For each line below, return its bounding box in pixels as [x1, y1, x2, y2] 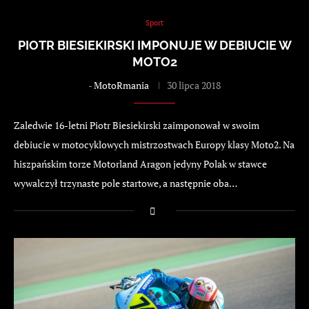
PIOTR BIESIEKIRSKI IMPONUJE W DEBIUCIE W [17, 37, 292, 52]
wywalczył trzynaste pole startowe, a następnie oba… [14, 176, 237, 190]
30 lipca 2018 [167, 78, 221, 92]
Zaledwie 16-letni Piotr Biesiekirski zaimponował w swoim [14, 118, 259, 132]
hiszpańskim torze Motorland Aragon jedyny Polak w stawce [14, 157, 267, 170]
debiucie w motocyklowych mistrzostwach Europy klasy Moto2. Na [14, 137, 295, 151]
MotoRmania [94, 78, 149, 92]
